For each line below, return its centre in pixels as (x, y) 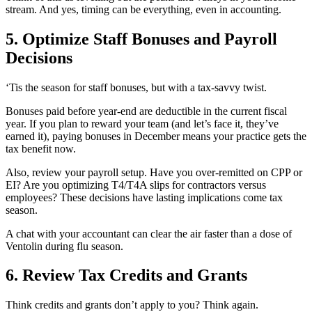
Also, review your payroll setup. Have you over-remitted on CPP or (154, 172)
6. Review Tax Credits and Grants (126, 275)
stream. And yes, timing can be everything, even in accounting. (143, 9)
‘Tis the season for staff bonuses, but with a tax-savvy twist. (136, 87)
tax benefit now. (41, 148)
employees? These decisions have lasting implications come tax (144, 197)
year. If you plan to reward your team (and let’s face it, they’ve (142, 123)
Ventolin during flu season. (64, 246)
